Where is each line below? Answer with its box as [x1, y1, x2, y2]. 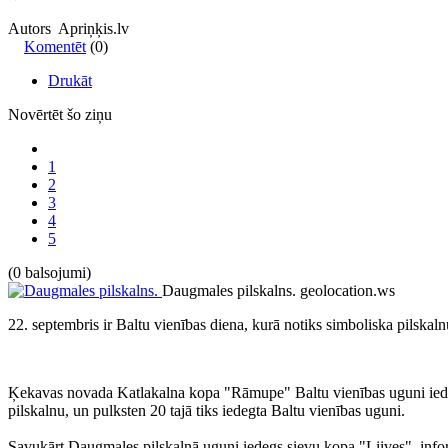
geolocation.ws [300, 281, 395, 299]
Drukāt [48, 71, 92, 89]
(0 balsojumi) [8, 263, 91, 281]
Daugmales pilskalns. [162, 281, 296, 299]
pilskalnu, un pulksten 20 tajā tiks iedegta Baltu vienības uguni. [8, 401, 405, 419]
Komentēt [24, 37, 86, 55]
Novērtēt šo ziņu [8, 105, 112, 123]
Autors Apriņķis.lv [8, 19, 129, 37]
